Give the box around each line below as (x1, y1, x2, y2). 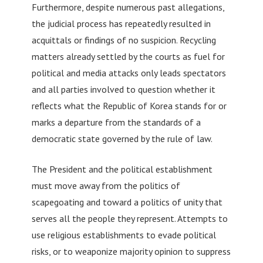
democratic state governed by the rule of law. (31, 132, 213, 144)
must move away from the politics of (31, 179, 180, 191)
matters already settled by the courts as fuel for (31, 50, 225, 62)
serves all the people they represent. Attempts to (31, 212, 228, 224)
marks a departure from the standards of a (31, 116, 201, 128)
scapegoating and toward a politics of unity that (31, 195, 222, 208)
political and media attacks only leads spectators (31, 66, 226, 79)
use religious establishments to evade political (31, 228, 216, 241)
